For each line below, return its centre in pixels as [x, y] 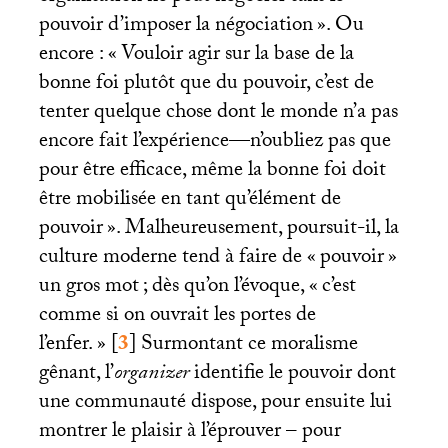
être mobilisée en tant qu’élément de [189, 201]
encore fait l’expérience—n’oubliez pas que [214, 143]
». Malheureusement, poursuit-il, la [252, 230]
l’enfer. [65, 346]
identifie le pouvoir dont [292, 375]
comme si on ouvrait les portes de [177, 317]
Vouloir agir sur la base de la [237, 56]
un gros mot [88, 288]
